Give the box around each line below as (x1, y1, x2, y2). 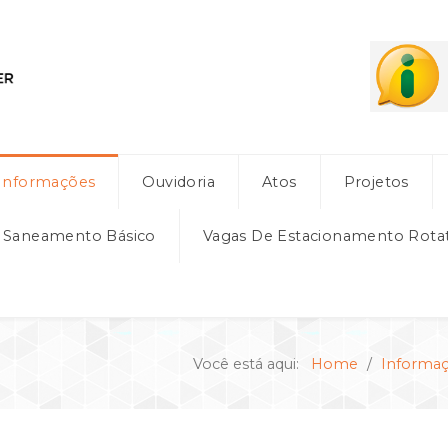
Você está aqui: (193, 354, 307, 373)
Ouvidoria (142, 172, 216, 191)
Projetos (343, 172, 409, 191)
